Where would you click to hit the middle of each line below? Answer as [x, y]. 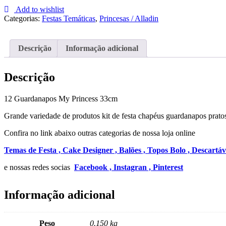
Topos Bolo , [169, 150]
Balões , [133, 150]
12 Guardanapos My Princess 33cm [61, 99]
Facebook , [94, 167]
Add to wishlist [40, 10]
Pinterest [168, 167]
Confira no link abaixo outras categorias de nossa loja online [100, 133]
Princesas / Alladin [129, 19]
